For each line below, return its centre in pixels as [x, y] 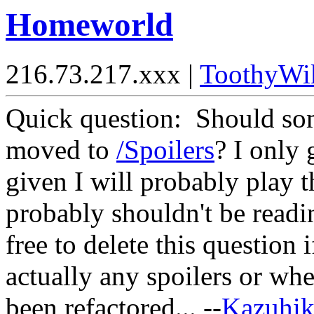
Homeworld [89, 25]
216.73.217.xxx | [103, 74]
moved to [61, 150]
